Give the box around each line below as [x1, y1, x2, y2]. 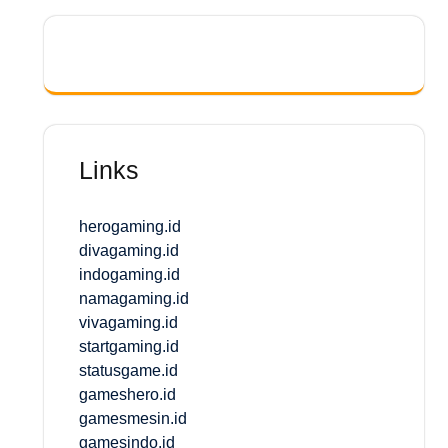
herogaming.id [79, 217, 181, 235]
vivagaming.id [79, 313, 178, 331]
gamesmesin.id [79, 409, 187, 427]
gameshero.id [79, 385, 176, 403]
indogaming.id [79, 265, 180, 283]
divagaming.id [79, 241, 179, 259]
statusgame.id [79, 361, 178, 379]
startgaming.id [79, 337, 179, 355]
